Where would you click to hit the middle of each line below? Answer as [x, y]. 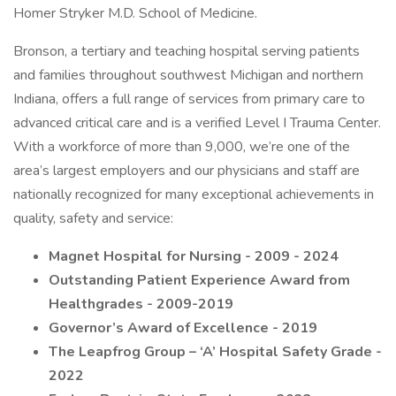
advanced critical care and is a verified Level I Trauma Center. [197, 123]
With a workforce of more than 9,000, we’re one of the [182, 147]
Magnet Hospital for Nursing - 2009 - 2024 [194, 256]
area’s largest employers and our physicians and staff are [187, 171]
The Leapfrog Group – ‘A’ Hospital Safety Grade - [215, 352]
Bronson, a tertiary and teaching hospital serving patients [187, 51]
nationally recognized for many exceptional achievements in [194, 194]
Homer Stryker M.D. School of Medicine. [135, 13]
